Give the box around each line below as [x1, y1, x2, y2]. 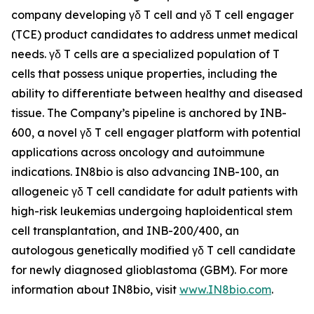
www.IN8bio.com [179, 282, 271, 296]
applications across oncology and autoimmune [11, 145, 265, 159]
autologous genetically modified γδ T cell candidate [11, 243, 296, 257]
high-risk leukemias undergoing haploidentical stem [11, 204, 292, 218]
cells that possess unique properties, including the [11, 67, 278, 81]
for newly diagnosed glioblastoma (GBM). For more [11, 263, 288, 277]
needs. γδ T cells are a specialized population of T [11, 47, 280, 61]
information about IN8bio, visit [11, 282, 179, 296]
